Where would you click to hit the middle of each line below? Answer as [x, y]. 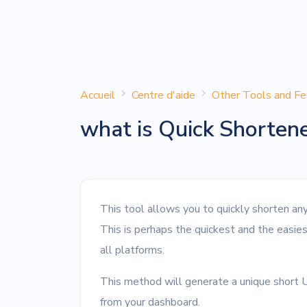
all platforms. [134, 250]
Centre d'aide [163, 95]
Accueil [98, 95]
